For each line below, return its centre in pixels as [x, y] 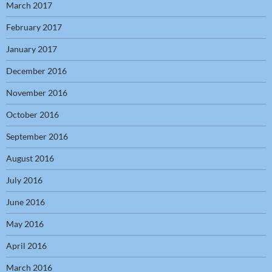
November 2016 [37, 93]
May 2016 [25, 224]
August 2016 [30, 158]
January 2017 [32, 49]
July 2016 [24, 180]
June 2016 [25, 202]
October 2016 [32, 115]
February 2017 [34, 27]
